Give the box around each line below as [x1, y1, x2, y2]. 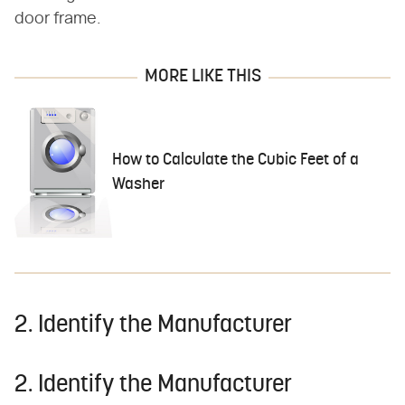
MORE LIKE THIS [144, 67, 261, 86]
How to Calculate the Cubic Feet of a [112, 151, 360, 169]
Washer [112, 175, 165, 193]
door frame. [14, 10, 101, 27]
